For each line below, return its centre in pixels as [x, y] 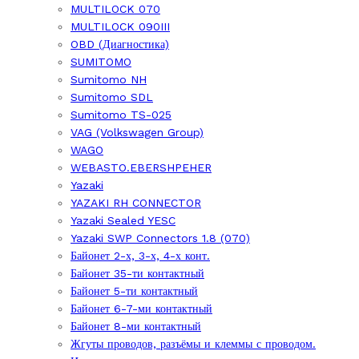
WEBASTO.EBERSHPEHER [141, 167]
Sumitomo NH [109, 79]
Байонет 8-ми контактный [136, 326]
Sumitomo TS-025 [121, 115]
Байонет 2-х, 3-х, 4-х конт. [140, 256]
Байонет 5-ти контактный [134, 291]
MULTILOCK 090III [120, 26]
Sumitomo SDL [112, 97]
